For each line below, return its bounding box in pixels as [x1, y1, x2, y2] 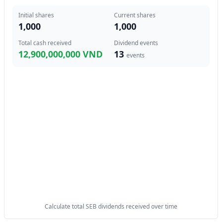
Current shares [114, 11, 156, 19]
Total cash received [18, 39, 71, 47]
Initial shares [18, 11, 54, 19]
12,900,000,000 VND [18, 48, 103, 60]
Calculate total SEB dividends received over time [45, 202, 177, 211]
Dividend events [114, 39, 158, 47]
